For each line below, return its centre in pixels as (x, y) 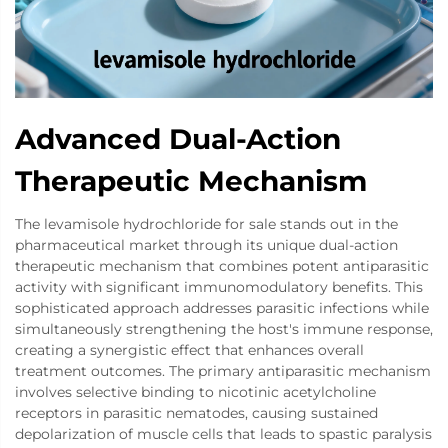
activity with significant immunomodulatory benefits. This (219, 287)
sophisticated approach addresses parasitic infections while (222, 308)
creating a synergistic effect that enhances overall (189, 350)
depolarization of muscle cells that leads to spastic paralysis (223, 434)
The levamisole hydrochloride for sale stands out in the (206, 224)
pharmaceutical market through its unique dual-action (206, 245)
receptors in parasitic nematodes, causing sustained (196, 413)
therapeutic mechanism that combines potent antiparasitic (222, 266)
